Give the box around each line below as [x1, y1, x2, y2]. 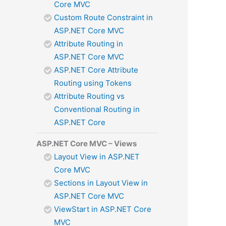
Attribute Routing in [54, 38, 123, 48]
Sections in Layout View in [54, 178, 148, 188]
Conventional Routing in [54, 104, 140, 114]
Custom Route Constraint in [54, 12, 153, 22]
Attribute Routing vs [54, 91, 125, 101]
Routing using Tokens [54, 78, 132, 88]
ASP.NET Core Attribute [54, 65, 138, 75]
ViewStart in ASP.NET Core [54, 204, 151, 214]
